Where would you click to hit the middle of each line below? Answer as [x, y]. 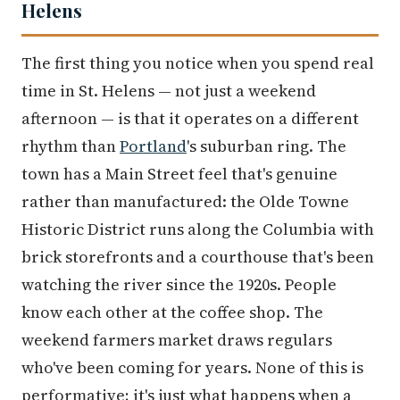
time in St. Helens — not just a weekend [169, 90]
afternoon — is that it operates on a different [190, 118]
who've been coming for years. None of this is [192, 367]
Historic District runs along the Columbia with [198, 229]
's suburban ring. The [267, 146]
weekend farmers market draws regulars [177, 339]
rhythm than [71, 146]
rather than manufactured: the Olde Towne [185, 201]
